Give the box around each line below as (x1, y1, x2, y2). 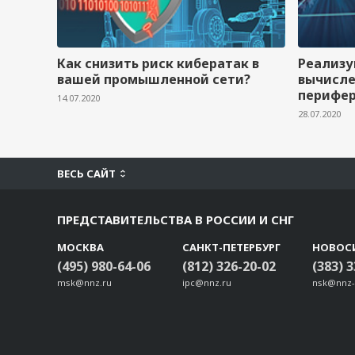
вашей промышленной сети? (57, 71, 250, 88)
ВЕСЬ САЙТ (57, 166, 116, 181)
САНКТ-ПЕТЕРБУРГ (182, 240, 281, 254)
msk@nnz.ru (57, 277, 112, 288)
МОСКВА (57, 240, 104, 254)
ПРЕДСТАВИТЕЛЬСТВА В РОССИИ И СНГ (57, 212, 294, 227)
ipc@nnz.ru (182, 277, 231, 288)
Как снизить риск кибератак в (57, 55, 259, 72)
